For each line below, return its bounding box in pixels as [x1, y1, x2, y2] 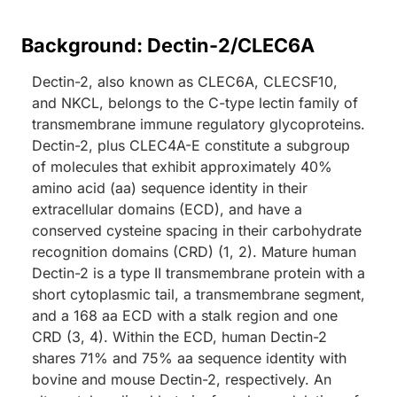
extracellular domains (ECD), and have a [32, 199, 302, 218]
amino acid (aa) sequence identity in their [32, 178, 307, 197]
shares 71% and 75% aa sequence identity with [32, 348, 346, 367]
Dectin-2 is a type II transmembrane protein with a [32, 263, 365, 282]
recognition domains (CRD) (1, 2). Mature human [32, 242, 356, 261]
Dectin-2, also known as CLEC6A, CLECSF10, [32, 72, 338, 90]
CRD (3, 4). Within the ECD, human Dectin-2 [32, 327, 327, 346]
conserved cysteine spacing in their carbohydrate [32, 221, 362, 239]
